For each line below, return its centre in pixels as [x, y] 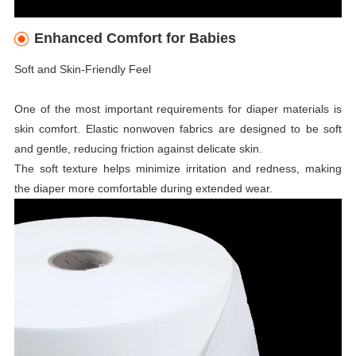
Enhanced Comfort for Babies [135, 38]
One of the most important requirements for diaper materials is [178, 108]
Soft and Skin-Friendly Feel [82, 69]
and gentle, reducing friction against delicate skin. [138, 148]
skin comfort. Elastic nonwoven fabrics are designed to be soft [178, 128]
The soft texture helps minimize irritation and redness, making [178, 168]
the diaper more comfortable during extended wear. [143, 188]
